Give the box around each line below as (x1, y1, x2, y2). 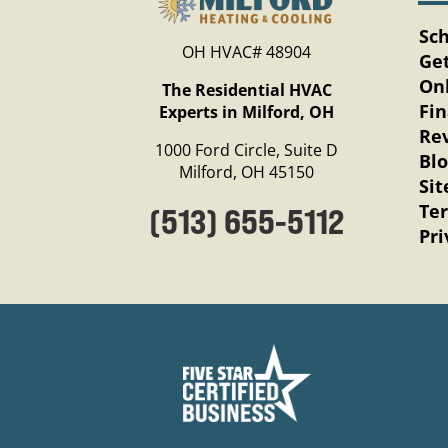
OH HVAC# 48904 (182, 40, 312, 63)
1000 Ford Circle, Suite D (155, 138, 339, 161)
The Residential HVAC (161, 78, 332, 101)
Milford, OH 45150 (179, 160, 315, 183)
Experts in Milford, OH (159, 100, 335, 123)
